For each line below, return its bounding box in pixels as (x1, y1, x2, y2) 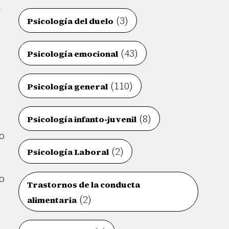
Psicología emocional (27, 48, 119, 59)
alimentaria (27, 194, 77, 205)
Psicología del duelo (27, 15, 114, 27)
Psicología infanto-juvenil (27, 113, 137, 125)
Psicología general (27, 81, 108, 92)
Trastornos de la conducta (27, 179, 141, 190)
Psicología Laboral (27, 146, 109, 157)
